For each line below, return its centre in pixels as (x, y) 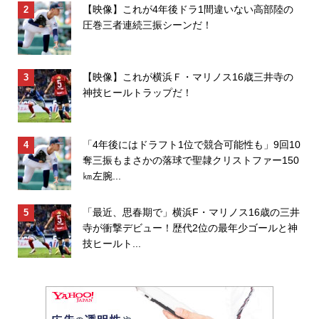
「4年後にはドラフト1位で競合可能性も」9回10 (191, 144)
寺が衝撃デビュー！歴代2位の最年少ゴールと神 (190, 228)
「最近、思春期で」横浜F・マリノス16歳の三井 (191, 212)
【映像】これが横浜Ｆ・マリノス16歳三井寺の (188, 77)
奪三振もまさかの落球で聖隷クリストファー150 (190, 160)
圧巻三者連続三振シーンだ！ (147, 25)
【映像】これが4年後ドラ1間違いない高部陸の (188, 9)
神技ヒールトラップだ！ (137, 92)
